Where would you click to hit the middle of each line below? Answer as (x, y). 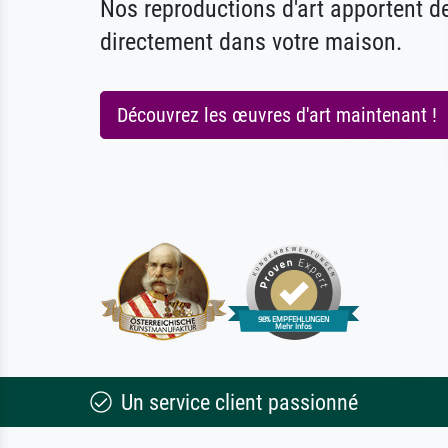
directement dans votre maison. (251, 42)
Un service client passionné (236, 402)
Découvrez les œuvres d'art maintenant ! (277, 115)
